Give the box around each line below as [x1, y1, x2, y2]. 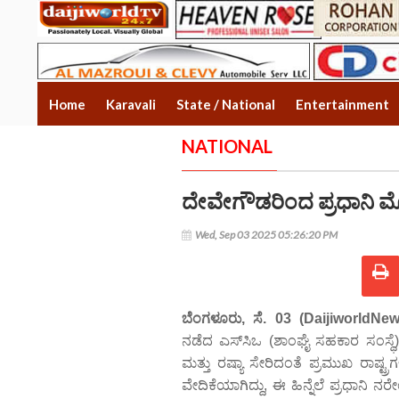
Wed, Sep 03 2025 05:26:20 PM [194, 227, 338, 241]
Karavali [106, 95, 156, 112]
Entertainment [296, 95, 389, 112]
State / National [176, 95, 275, 112]
